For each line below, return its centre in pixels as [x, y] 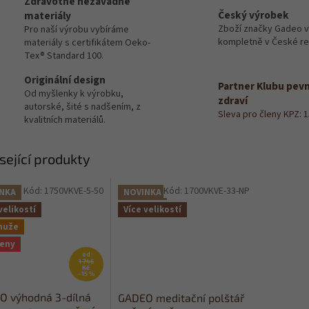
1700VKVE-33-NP [217, 191]
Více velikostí [152, 209]
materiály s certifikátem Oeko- [87, 43]
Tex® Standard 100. [64, 56]
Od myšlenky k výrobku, [74, 94]
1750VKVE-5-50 [73, 191]
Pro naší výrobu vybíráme [77, 30]
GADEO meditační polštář [181, 298]
